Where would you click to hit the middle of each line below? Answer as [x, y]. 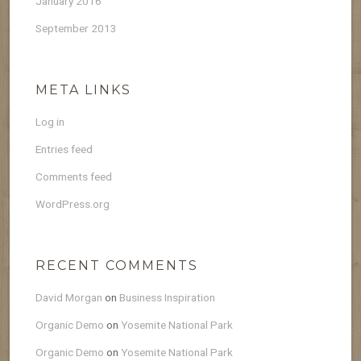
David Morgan [69, 297]
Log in [50, 121]
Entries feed [64, 149]
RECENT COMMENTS [117, 265]
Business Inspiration [167, 297]
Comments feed [74, 176]
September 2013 [76, 28]
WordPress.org [73, 203]
